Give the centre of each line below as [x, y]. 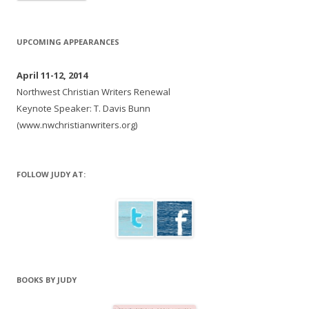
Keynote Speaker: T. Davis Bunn [83, 109]
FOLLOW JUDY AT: [51, 175]
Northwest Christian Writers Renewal [93, 92]
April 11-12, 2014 [52, 76]
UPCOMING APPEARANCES [68, 42]
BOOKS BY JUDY [47, 280]
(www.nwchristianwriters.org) [77, 125]
